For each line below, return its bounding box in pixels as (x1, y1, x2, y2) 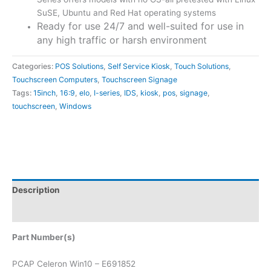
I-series (94, 88, 120, 98)
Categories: (12, 62, 55, 71)
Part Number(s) (12, 232, 76, 242)
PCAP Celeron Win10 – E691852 (12, 258, 135, 269)
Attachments (12, 206, 65, 217)
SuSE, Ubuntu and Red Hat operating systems (37, 8, 217, 18)
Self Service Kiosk (108, 62, 170, 71)
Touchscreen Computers (12, 75, 97, 85)
